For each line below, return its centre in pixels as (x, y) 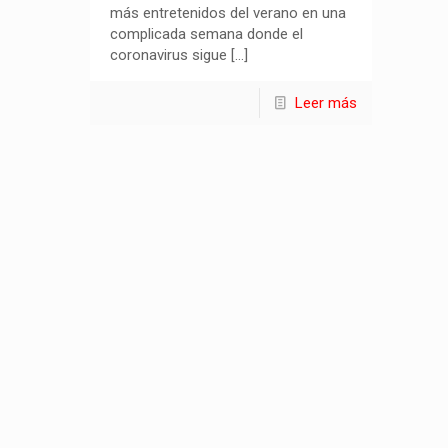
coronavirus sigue (169, 54)
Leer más (326, 102)
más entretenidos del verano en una (228, 12)
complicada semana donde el (207, 33)
